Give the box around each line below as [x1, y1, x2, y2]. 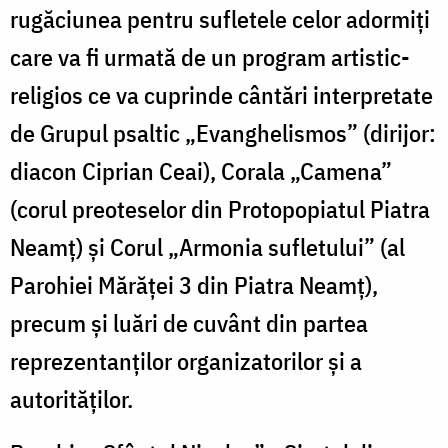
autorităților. [10, 382, 133, 415]
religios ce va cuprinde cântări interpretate [10, 78, 433, 111]
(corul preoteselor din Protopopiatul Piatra [10, 192, 430, 225]
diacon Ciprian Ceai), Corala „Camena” [10, 154, 392, 187]
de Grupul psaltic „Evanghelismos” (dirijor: [10, 116, 436, 149]
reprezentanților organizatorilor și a [10, 344, 362, 377]
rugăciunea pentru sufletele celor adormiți [10, 2, 430, 35]
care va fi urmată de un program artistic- [10, 40, 410, 73]
